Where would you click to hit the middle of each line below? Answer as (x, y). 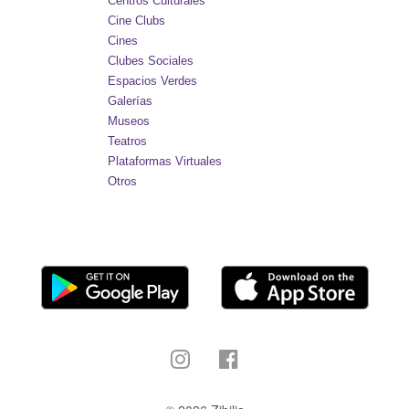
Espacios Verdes (153, 81)
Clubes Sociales (151, 61)
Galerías (131, 101)
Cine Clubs (137, 21)
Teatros (128, 141)
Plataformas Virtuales (165, 161)
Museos (129, 121)
